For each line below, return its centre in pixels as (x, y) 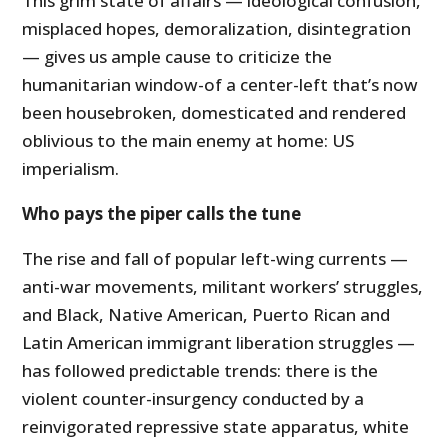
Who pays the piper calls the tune (162, 214)
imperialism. (71, 169)
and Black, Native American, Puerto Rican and (206, 315)
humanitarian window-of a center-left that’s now (220, 85)
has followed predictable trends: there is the (200, 371)
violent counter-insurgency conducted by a (193, 399)
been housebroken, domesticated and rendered (214, 113)
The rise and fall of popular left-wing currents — (215, 259)
